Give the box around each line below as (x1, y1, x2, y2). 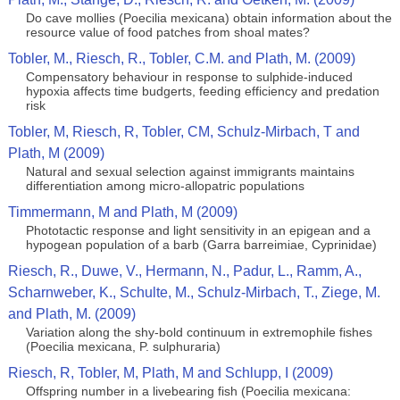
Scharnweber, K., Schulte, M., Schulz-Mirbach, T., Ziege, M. (7, 285, 380, 300)
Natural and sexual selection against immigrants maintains (25, 164, 354, 179)
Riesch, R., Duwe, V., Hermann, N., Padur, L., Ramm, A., (7, 263, 362, 279)
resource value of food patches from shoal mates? (25, 25, 310, 39)
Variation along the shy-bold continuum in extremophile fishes (25, 325, 372, 339)
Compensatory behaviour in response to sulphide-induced (25, 70, 353, 84)
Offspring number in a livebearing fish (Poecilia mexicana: (25, 384, 351, 398)
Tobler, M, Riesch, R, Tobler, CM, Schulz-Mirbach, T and (7, 124, 360, 139)
